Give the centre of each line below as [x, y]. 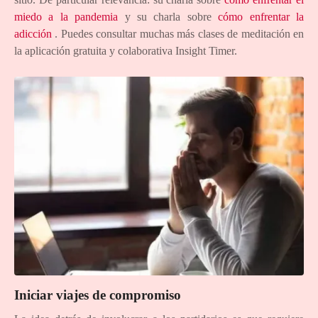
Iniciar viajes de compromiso [98, 295]
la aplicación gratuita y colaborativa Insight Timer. [126, 51]
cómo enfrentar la [261, 17]
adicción [33, 34]
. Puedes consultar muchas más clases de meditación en [178, 34]
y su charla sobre [168, 17]
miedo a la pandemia [66, 17]
